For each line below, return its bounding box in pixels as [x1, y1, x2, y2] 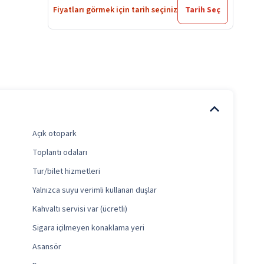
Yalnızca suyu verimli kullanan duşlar [32, 184, 157, 197]
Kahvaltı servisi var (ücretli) [32, 203, 127, 216]
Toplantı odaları [32, 147, 87, 159]
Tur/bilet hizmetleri [32, 166, 100, 178]
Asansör [32, 241, 61, 253]
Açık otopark [32, 128, 77, 140]
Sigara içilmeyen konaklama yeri [32, 222, 144, 235]
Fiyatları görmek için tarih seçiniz [53, 4, 177, 16]
